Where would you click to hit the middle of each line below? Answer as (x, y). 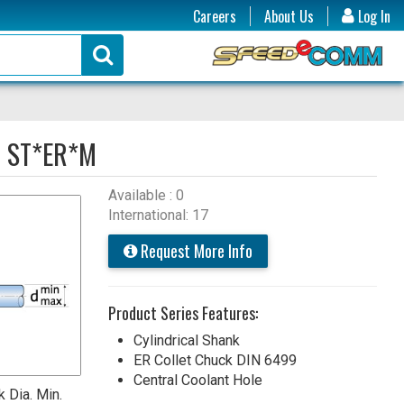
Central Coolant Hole (197, 380)
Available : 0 (146, 195)
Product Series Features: (183, 312)
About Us (289, 16)
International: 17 (158, 215)
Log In (372, 16)
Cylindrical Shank (186, 340)
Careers (215, 16)
